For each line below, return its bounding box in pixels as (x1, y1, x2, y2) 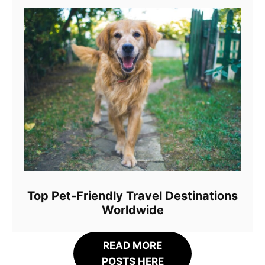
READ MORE (103, 240, 162, 252)
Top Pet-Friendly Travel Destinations (27, 189, 238, 203)
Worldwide (101, 203, 164, 218)
